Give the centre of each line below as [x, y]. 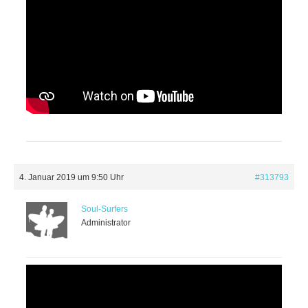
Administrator [106, 223]
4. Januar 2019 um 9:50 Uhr [71, 177]
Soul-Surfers [104, 209]
